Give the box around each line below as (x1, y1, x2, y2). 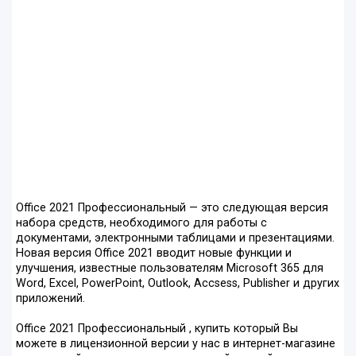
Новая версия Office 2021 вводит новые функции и (16, 246, 292, 261)
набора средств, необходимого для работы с (16, 216, 267, 230)
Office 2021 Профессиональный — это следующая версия (16, 201, 328, 215)
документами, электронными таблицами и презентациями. (16, 231, 335, 246)
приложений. (16, 292, 85, 306)
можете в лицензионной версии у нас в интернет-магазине (16, 337, 335, 351)
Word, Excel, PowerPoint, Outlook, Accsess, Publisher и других (16, 277, 339, 291)
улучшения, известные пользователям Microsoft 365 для (16, 261, 323, 276)
